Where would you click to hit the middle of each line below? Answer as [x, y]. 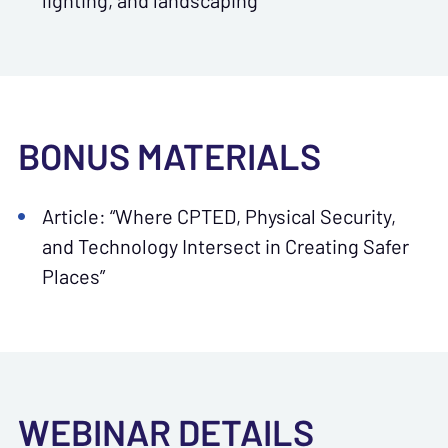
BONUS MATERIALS [169, 156]
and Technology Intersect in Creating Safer [225, 246]
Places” [73, 276]
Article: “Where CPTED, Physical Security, [219, 216]
